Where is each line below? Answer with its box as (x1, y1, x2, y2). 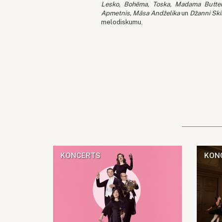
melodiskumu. (101, 18, 144, 26)
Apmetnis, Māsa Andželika (101, 9, 181, 17)
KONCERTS (60, 151, 101, 160)
